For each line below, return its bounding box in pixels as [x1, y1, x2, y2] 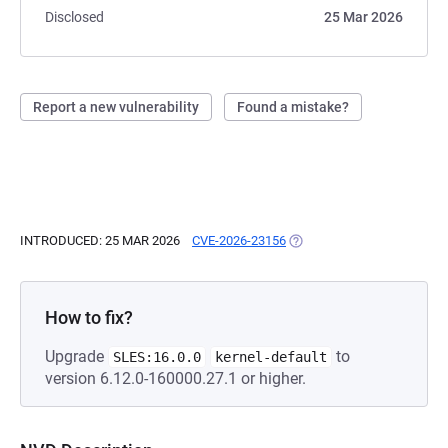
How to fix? [45, 307, 133, 328]
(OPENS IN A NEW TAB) [286, 233, 423, 248]
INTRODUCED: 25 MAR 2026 [20, 233, 180, 248]
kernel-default [215, 349, 327, 365]
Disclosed [45, 9, 104, 25]
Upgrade [45, 347, 108, 366]
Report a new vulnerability [33, 99, 199, 115]
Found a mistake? [237, 99, 349, 115]
